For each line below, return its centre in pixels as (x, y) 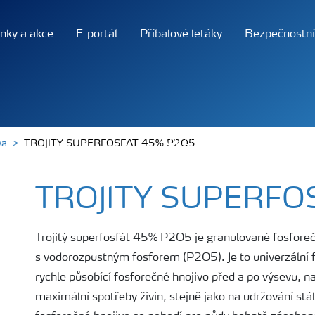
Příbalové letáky (181, 34)
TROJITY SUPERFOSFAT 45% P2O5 (110, 143)
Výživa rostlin (211, 140)
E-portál (97, 34)
